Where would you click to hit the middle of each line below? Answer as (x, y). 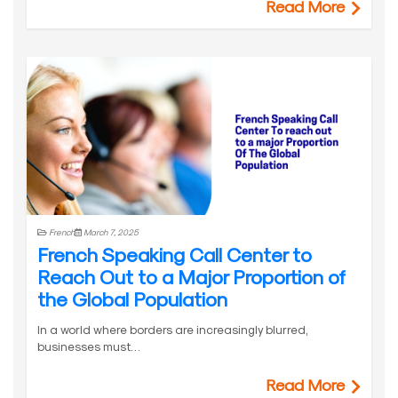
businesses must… (89, 346)
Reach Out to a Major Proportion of (191, 276)
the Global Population (132, 298)
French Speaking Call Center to (175, 254)
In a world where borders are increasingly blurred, (173, 329)
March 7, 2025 (110, 231)
